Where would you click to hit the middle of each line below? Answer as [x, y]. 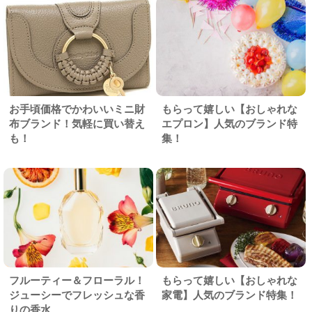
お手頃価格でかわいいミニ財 [77, 109]
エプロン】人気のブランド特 [229, 124]
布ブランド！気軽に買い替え [77, 124]
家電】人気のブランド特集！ [229, 295]
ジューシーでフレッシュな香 [77, 295]
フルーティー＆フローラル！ [77, 281]
